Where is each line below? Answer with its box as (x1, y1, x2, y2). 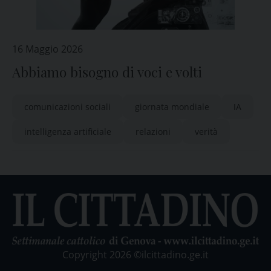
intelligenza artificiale (24, 126, 111, 137)
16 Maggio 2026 (12, 42, 83, 56)
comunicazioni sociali (24, 101, 111, 113)
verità (195, 126, 218, 137)
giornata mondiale (135, 101, 209, 113)
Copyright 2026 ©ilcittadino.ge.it (62, 247, 209, 261)
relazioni (135, 126, 171, 137)
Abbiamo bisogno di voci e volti (12, 63, 203, 81)
